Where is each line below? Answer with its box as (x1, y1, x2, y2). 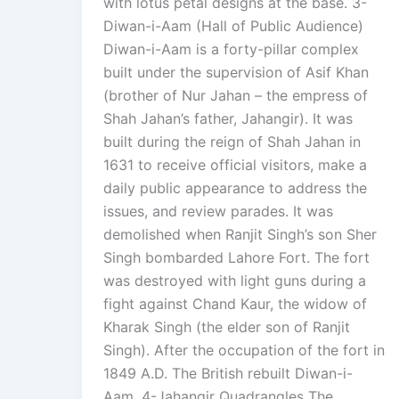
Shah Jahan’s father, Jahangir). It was (103, 110, 353, 128)
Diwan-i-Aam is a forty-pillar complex (103, 40, 359, 59)
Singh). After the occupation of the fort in (103, 341, 385, 360)
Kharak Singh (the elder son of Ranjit (103, 318, 350, 337)
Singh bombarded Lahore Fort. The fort (103, 248, 370, 267)
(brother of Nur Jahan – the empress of (103, 86, 368, 105)
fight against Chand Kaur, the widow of (103, 295, 367, 313)
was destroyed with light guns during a (103, 272, 366, 290)
